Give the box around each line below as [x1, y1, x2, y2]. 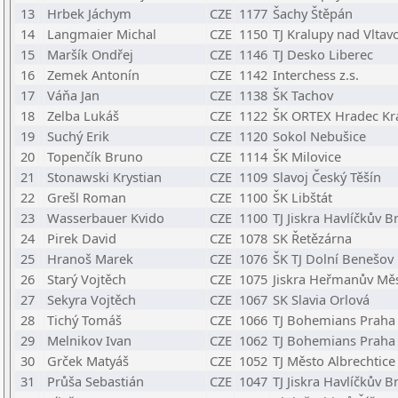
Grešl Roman [47, 188, 126, 206]
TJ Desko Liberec [273, 45, 373, 63]
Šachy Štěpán [273, 4, 353, 22]
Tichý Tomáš [47, 311, 122, 329]
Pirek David [47, 229, 116, 247]
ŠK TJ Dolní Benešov [273, 250, 394, 267]
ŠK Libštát [273, 188, 332, 206]
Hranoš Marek [47, 250, 133, 267]
